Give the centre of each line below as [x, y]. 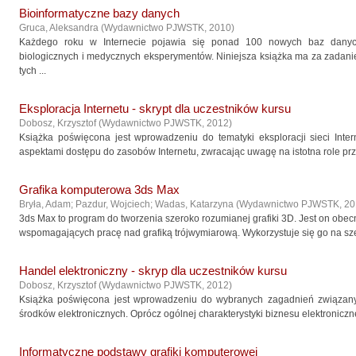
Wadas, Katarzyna [194, 204]
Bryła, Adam [45, 204]
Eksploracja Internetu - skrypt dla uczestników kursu [155, 109]
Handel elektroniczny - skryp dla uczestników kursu [153, 271]
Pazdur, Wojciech [113, 204]
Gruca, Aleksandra [59, 28]
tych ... [33, 71]
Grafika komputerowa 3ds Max [99, 190]
